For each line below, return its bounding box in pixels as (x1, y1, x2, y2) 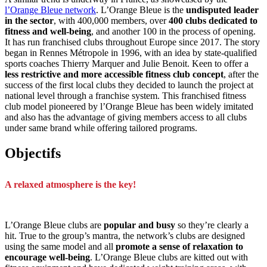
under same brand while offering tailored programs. (5, 123, 197, 133)
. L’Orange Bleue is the (96, 5, 186, 15)
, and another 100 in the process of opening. (91, 26, 256, 37)
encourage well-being (5, 252, 90, 262)
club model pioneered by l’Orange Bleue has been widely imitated (5, 101, 253, 112)
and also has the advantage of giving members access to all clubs (5, 112, 247, 123)
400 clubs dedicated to (169, 15, 257, 26)
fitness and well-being (5, 26, 91, 37)
